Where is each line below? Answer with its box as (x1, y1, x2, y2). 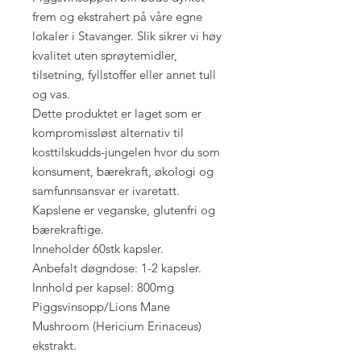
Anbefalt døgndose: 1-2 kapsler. (32, 260, 201, 276)
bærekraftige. (32, 222, 104, 238)
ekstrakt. (32, 338, 77, 354)
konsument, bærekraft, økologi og (32, 164, 214, 180)
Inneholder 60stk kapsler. (32, 241, 164, 257)
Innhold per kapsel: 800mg (32, 280, 174, 296)
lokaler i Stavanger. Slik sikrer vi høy (32, 28, 222, 44)
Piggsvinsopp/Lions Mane (32, 299, 170, 315)
